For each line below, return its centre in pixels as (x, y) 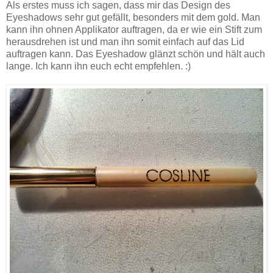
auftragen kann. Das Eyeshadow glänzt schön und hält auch (136, 54)
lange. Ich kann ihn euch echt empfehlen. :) (98, 66)
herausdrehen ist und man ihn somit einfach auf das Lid (125, 41)
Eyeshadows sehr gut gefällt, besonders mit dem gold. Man (133, 17)
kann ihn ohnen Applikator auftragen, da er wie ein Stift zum (134, 29)
